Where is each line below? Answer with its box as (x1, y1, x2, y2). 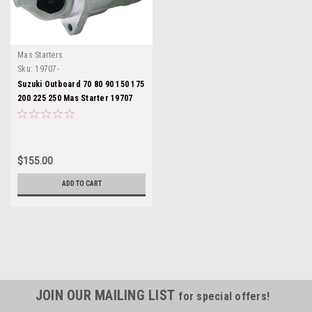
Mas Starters (17, 50, 63, 60)
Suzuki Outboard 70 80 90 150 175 (17, 79, 144, 89)
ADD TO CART (61, 180, 102, 187)
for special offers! (178, 290, 270, 303)
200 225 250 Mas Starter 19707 (17, 93, 133, 103)
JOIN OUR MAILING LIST (35, 287, 179, 304)
